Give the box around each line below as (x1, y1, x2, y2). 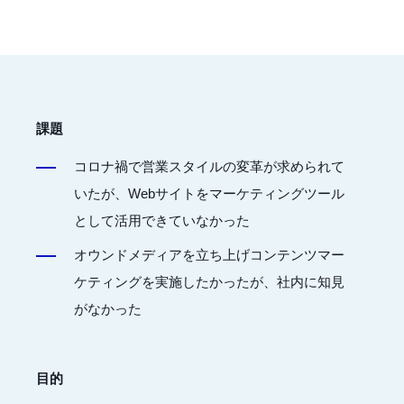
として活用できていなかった (74, 213, 250, 229)
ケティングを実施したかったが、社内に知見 (74, 274, 344, 290)
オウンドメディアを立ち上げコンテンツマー (74, 247, 344, 263)
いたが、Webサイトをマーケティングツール (74, 186, 344, 202)
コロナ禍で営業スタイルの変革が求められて (74, 159, 344, 175)
